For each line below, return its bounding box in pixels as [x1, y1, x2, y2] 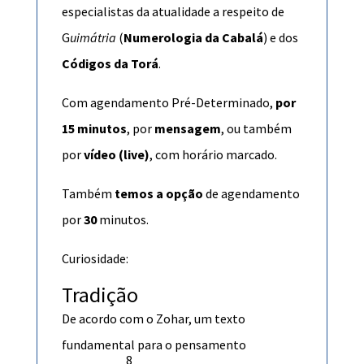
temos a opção [114, 184, 203, 201]
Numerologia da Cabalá [123, 28, 263, 45]
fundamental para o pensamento [61, 336, 246, 353]
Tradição [61, 280, 138, 308]
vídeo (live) [83, 145, 149, 162]
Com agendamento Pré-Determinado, [61, 93, 275, 110]
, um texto [188, 310, 245, 327]
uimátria [69, 28, 116, 45]
